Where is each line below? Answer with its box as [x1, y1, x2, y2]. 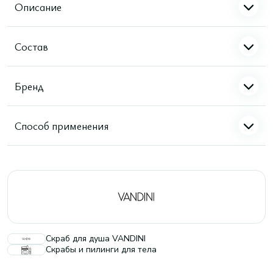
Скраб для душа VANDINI [46, 233, 146, 244]
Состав [15, 38, 48, 54]
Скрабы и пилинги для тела [46, 244, 157, 255]
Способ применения [15, 118, 108, 133]
